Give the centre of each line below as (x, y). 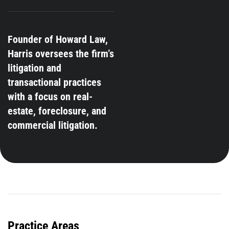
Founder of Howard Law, (58, 39)
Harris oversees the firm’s (61, 54)
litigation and (35, 68)
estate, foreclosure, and (57, 111)
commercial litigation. (53, 125)
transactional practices (54, 82)
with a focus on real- (50, 97)
